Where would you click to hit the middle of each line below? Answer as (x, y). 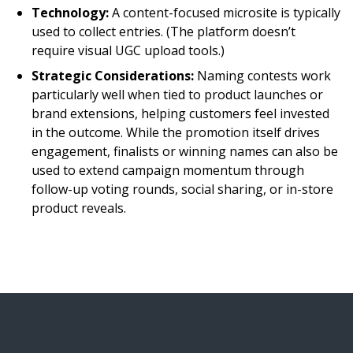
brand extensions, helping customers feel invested (180, 113)
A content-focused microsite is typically (226, 13)
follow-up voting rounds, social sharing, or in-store (182, 189)
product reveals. (79, 208)
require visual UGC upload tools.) (128, 50)
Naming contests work (262, 76)
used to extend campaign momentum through (168, 170)
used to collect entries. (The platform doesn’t (163, 32)
